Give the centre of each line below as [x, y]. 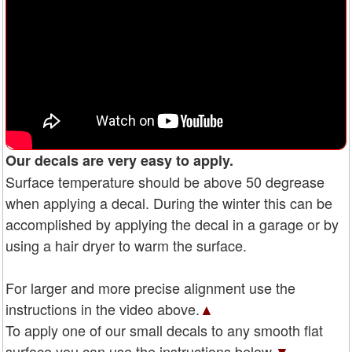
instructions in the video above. [103, 308]
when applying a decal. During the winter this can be [169, 202]
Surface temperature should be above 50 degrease [165, 181]
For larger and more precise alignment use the [150, 287]
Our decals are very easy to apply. [119, 160]
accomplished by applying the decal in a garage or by [172, 224]
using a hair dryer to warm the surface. [126, 245]
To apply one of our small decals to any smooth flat [164, 330]
